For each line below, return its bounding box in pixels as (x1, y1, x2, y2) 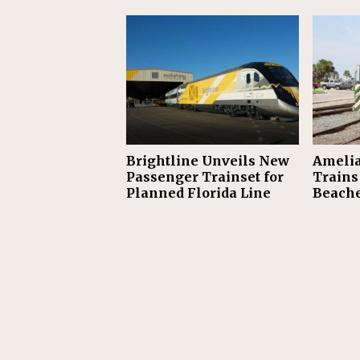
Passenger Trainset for (126, 169, 284, 186)
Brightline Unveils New (126, 153, 289, 170)
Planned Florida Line (126, 185, 271, 202)
